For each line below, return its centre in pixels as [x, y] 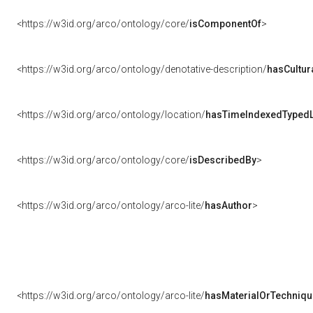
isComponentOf [225, 24]
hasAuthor [228, 205]
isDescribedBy [223, 160]
